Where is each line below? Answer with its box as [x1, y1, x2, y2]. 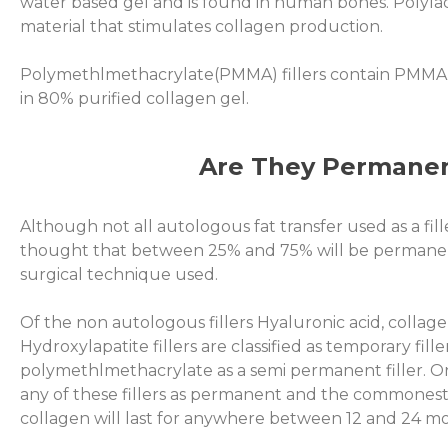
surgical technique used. [20, 265, 218, 284]
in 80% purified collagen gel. [20, 89, 249, 108]
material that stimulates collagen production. [20, 17, 383, 36]
